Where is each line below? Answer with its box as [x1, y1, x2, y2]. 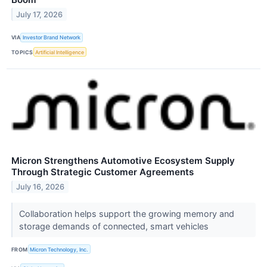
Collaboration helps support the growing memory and [18, 209, 234, 219]
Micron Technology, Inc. [30, 246, 89, 253]
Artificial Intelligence [35, 48, 85, 55]
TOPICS [11, 48, 33, 55]
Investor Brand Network [23, 34, 81, 41]
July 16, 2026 [16, 182, 65, 191]
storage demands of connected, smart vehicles [18, 221, 211, 232]
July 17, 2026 [16, 10, 63, 19]
